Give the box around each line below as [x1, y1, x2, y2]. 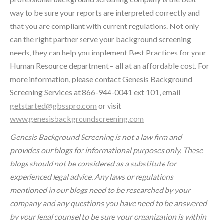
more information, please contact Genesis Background [10, 74, 192, 84]
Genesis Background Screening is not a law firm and [10, 132, 182, 142]
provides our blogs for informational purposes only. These [10, 145, 203, 155]
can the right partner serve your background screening [10, 34, 191, 44]
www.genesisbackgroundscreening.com [10, 114, 144, 124]
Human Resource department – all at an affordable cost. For [10, 61, 209, 71]
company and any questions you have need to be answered [10, 198, 207, 208]
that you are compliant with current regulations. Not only [10, 21, 199, 31]
